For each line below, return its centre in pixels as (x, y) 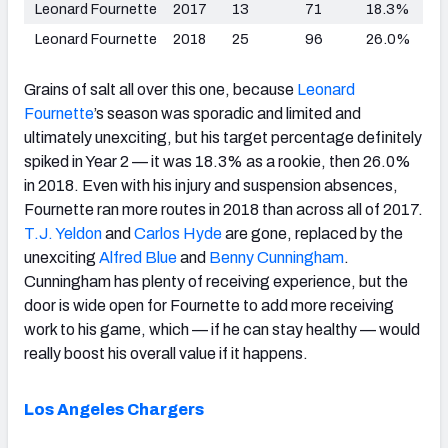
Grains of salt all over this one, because (160, 89)
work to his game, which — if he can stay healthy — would (222, 329)
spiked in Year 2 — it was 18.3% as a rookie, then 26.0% (217, 161)
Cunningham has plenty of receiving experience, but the (216, 281)
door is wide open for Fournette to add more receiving (209, 305)
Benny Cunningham (276, 257)
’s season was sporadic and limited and (227, 113)
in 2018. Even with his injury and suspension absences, (211, 185)
